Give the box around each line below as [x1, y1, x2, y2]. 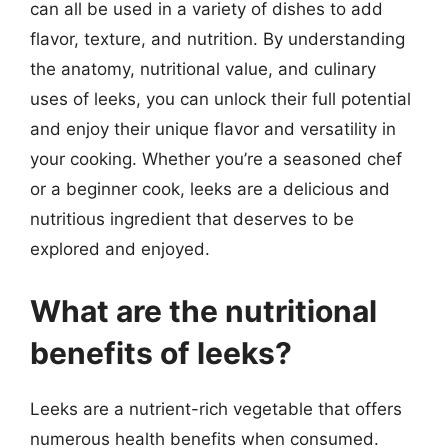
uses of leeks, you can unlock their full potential [30, 89, 411, 109]
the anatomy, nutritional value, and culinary [30, 59, 376, 79]
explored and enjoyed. [30, 239, 210, 259]
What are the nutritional [30, 292, 377, 329]
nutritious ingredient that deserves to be [30, 209, 354, 229]
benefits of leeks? [30, 334, 292, 371]
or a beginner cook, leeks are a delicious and [30, 179, 390, 199]
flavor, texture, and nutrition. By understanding [30, 29, 405, 49]
